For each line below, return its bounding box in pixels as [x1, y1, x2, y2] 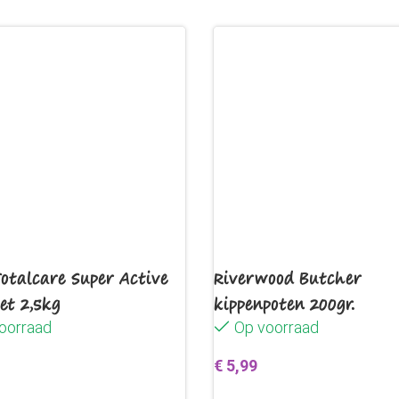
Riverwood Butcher [214, 266, 362, 289]
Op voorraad [234, 318, 319, 337]
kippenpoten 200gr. [214, 292, 355, 315]
